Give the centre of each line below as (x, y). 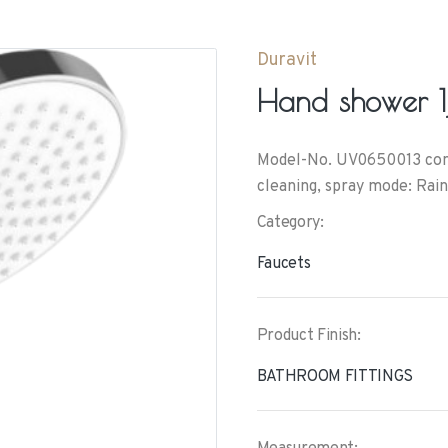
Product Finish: (308, 336)
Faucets (283, 264)
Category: (290, 223)
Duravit (286, 60)
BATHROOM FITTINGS (335, 377)
